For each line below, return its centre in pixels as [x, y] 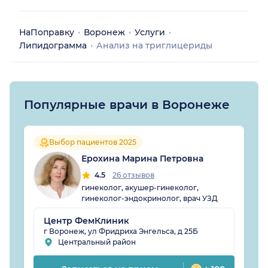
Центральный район [97, 242]
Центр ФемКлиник [86, 221]
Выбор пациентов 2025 [93, 142]
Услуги [150, 33]
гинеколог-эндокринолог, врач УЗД [150, 199]
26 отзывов [133, 175]
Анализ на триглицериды [154, 46]
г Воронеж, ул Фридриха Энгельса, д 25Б [121, 232]
